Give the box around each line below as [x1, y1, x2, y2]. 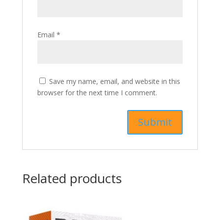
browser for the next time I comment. [37, 87, 157, 97]
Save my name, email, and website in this [49, 76, 180, 86]
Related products [22, 169, 122, 187]
